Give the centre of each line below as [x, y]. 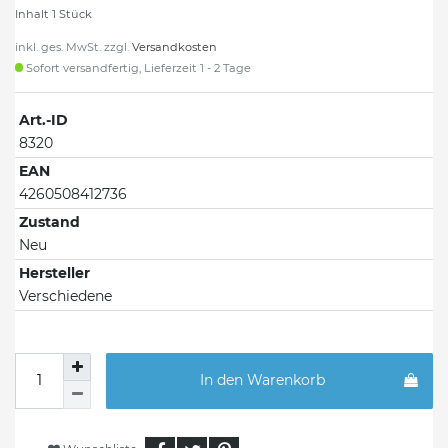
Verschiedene [65, 295]
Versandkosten [174, 46]
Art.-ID [43, 119]
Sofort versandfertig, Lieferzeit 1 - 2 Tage [137, 67]
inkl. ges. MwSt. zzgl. [73, 46]
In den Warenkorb [262, 380]
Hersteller [54, 272]
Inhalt [33, 13]
